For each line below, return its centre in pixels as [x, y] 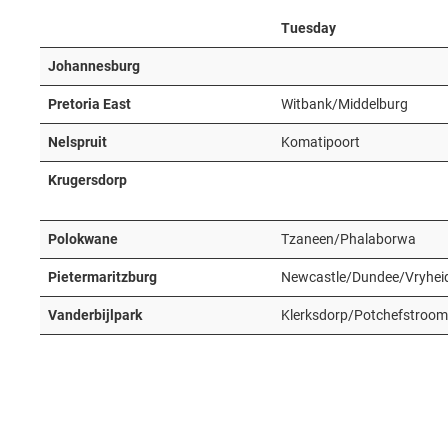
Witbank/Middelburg [344, 104]
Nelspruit [77, 142]
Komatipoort [320, 142]
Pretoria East [89, 104]
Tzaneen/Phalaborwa [348, 239]
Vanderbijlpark [95, 315]
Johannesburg [94, 66]
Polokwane [83, 239]
